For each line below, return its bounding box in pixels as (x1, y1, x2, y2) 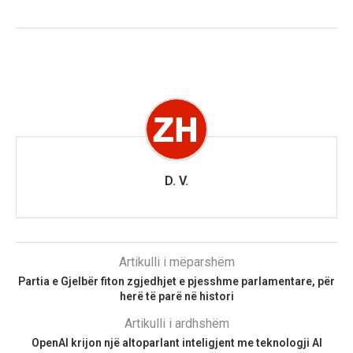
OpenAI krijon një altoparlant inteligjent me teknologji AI (31, 336, 322, 349)
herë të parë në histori (119, 289, 234, 303)
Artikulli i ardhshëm (124, 315, 229, 331)
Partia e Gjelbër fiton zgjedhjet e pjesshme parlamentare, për (18, 274, 335, 288)
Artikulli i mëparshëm (118, 254, 235, 269)
